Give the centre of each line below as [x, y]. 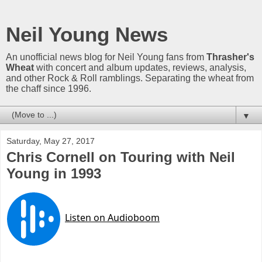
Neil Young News [87, 35]
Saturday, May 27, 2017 [51, 141]
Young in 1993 [54, 173]
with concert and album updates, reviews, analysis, [140, 68]
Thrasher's [230, 57]
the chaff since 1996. [49, 89]
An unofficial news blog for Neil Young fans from [106, 57]
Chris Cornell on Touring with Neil [121, 157]
